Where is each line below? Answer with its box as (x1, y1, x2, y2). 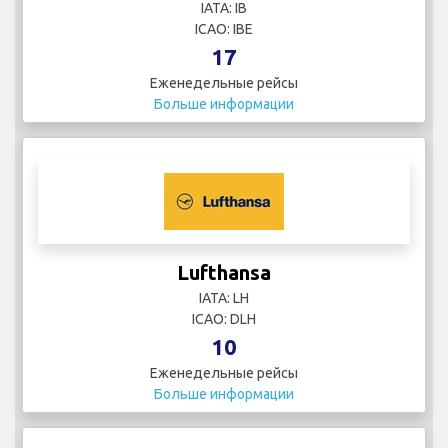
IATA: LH (199, 289, 249, 306)
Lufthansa (177, 260, 271, 284)
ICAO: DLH (192, 310, 256, 327)
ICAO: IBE (195, 20, 253, 37)
